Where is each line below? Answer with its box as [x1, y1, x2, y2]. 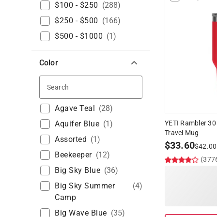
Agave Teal [55, 104, 95, 113]
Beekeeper [55, 150, 92, 160]
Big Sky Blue [55, 166, 100, 175]
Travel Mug [165, 129, 199, 137]
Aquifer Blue [55, 119, 99, 129]
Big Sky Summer [55, 181, 115, 191]
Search [70, 81, 94, 91]
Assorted [55, 135, 87, 144]
